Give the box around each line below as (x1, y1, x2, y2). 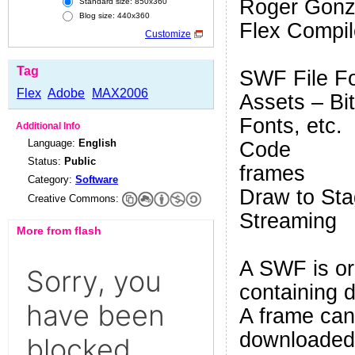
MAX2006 (92, 86, 148, 101)
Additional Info (16, 121, 80, 132)
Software (75, 174, 118, 186)
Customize (145, 29, 191, 40)
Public (64, 155, 96, 168)
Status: (28, 155, 64, 168)
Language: (28, 137, 78, 150)
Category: (28, 174, 75, 186)
